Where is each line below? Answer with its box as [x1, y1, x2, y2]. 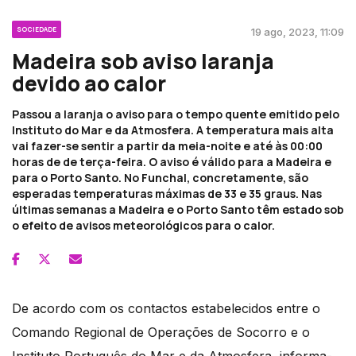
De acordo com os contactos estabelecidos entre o [12, 300, 320, 317]
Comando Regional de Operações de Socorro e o [12, 324, 310, 341]
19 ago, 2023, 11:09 [251, 25, 344, 39]
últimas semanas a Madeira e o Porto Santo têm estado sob [12, 202, 344, 218]
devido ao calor [12, 69, 166, 99]
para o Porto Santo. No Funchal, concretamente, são [12, 170, 308, 186]
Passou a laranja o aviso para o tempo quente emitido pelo [12, 106, 339, 122]
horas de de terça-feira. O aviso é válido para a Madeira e [12, 154, 331, 170]
